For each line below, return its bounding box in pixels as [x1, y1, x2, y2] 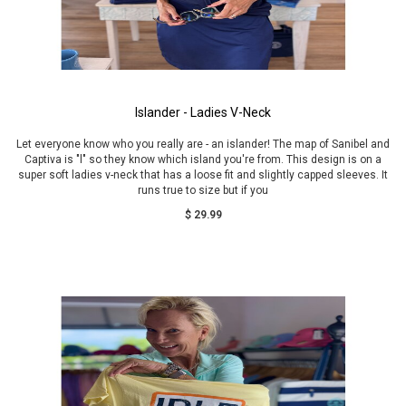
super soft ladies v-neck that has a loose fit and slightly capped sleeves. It [18, 169, 388, 181]
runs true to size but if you [138, 184, 268, 197]
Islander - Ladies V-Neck [135, 105, 271, 120]
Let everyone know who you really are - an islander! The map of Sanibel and [16, 138, 390, 150]
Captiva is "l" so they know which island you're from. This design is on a [24, 153, 382, 166]
